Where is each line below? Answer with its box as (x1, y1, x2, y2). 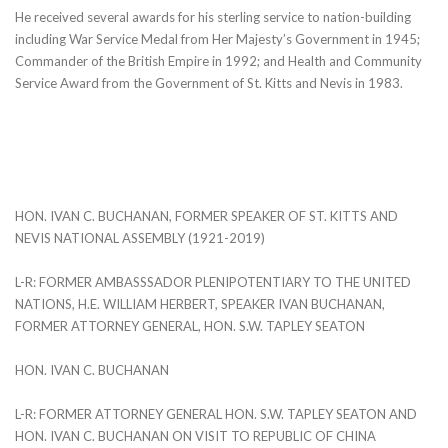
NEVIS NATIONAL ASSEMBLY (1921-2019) (15, 229, 265, 246)
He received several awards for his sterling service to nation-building (15, 8, 411, 25)
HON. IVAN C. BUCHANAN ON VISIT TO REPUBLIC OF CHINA (15, 427, 376, 444)
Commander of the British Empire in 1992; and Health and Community (15, 52, 422, 69)
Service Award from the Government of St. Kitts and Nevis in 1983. (15, 74, 403, 91)
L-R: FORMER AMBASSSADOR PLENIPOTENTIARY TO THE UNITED (15, 273, 411, 290)
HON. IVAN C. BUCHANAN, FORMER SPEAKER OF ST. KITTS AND (15, 207, 398, 224)
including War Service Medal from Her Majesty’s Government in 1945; (15, 30, 420, 47)
